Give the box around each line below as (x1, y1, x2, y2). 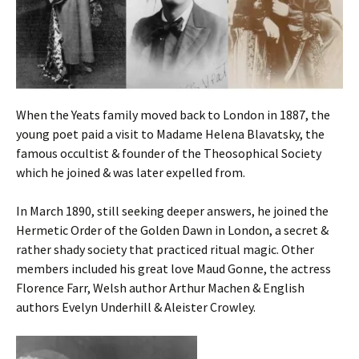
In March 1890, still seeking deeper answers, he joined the (16, 203, 329, 220)
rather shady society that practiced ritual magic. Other (16, 241, 314, 258)
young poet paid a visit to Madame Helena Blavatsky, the (16, 126, 325, 143)
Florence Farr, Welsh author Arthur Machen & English (16, 280, 305, 296)
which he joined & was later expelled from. (16, 164, 245, 181)
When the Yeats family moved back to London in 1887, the (16, 107, 330, 123)
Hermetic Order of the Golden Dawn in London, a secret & (16, 222, 329, 239)
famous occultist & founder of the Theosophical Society (16, 145, 321, 162)
